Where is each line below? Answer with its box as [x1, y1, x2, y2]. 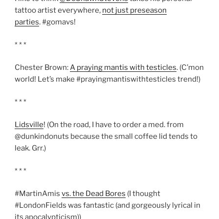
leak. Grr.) [15, 144, 46, 153]
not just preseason [102, 6, 167, 15]
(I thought [126, 189, 160, 198]
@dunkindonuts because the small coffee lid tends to [15, 132, 197, 141]
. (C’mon [176, 63, 204, 72]
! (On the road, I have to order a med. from [44, 120, 184, 130]
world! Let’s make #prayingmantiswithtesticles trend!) [15, 75, 200, 84]
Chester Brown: [15, 63, 70, 72]
